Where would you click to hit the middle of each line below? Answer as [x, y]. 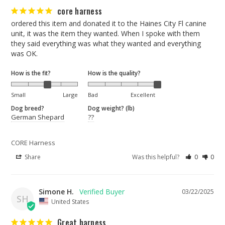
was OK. [24, 54]
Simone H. [56, 192]
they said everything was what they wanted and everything [106, 44]
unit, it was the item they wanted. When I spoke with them [105, 34]
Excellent [143, 95]
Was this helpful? [157, 157]
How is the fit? [31, 73]
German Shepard [38, 117]
